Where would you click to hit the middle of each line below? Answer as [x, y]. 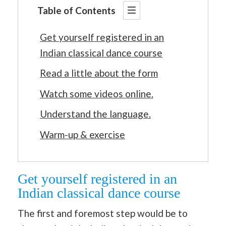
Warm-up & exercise [82, 134]
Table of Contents [76, 10]
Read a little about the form [99, 73]
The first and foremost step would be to [103, 213]
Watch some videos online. [97, 93]
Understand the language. [95, 114]
